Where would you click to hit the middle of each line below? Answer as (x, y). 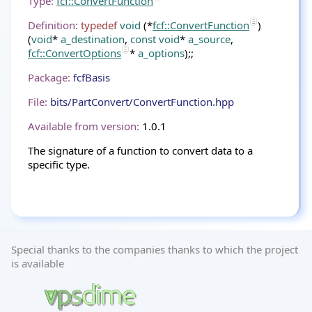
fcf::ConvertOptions (75, 53)
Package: (49, 77)
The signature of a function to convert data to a (140, 150)
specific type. (59, 164)
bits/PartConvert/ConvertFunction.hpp (142, 102)
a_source (209, 39)
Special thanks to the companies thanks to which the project (155, 249)
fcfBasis (92, 77)
